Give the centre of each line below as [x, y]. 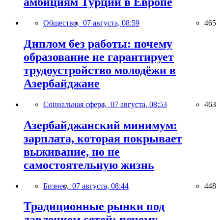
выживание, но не [72, 151]
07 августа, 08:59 [111, 23]
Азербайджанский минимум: [100, 125]
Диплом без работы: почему [98, 43]
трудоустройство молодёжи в [100, 70]
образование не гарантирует [99, 57]
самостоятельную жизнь [89, 165]
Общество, [63, 23]
